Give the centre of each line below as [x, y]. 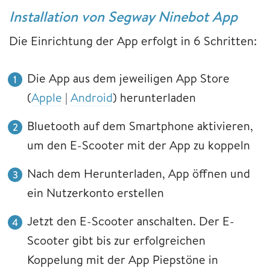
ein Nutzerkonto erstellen [96, 193]
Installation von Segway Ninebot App [123, 17]
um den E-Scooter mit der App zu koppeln [139, 145]
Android [92, 98]
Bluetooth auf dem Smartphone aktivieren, [140, 126]
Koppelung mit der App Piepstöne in [123, 260]
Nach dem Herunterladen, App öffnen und [139, 174]
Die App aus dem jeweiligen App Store [128, 78]
